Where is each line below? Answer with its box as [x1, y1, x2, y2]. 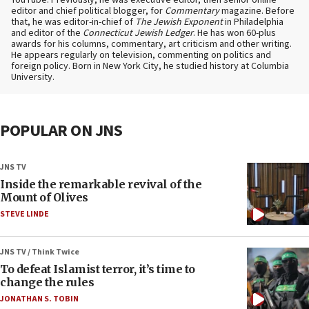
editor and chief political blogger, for [11, 4, 165, 18]
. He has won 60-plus [193, 26, 276, 40]
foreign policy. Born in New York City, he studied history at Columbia [11, 59, 289, 73]
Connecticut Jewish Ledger [83, 26, 193, 40]
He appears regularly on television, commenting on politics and [11, 48, 271, 62]
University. [11, 70, 54, 84]
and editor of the [11, 26, 83, 40]
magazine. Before [219, 4, 295, 18]
